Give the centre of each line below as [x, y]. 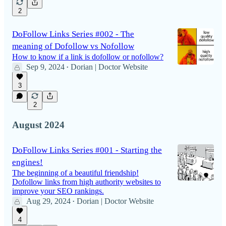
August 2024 [38, 125]
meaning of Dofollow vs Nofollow [73, 46]
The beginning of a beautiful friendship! [75, 173]
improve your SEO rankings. [58, 191]
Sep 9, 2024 [45, 67]
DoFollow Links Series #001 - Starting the [87, 150]
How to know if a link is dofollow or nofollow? [88, 57]
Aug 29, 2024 [48, 201]
